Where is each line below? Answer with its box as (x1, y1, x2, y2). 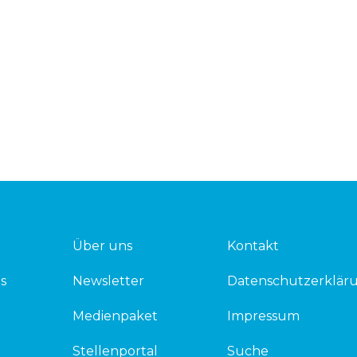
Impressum (227, 308, 300, 324)
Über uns (73, 238, 133, 254)
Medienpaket (73, 308, 159, 324)
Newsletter (73, 273, 145, 289)
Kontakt (227, 238, 280, 254)
